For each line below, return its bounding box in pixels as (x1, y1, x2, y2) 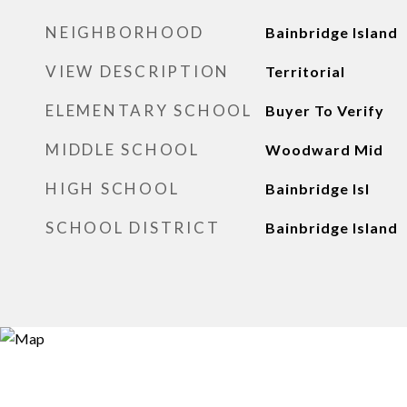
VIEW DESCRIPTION (45, 62, 230, 81)
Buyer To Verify (264, 102, 384, 119)
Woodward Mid (264, 141, 383, 158)
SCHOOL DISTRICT (45, 218, 221, 237)
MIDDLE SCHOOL (45, 140, 200, 159)
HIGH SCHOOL (45, 179, 180, 198)
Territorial (264, 63, 345, 80)
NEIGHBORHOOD (45, 23, 204, 42)
